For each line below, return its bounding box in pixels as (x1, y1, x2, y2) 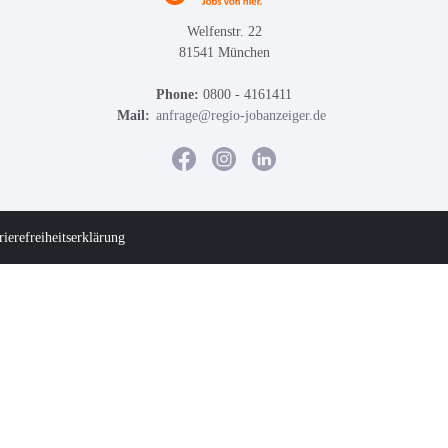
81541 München (178, 45, 270, 60)
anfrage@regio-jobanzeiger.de (155, 108, 326, 123)
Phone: (156, 87, 199, 102)
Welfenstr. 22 (186, 24, 262, 39)
